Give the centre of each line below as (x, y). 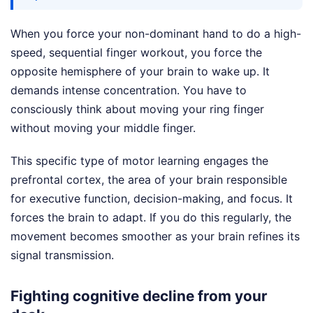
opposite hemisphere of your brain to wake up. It (140, 72)
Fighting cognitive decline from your (139, 296)
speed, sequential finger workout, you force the (136, 53)
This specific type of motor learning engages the (139, 161)
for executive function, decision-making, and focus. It (152, 199)
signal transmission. (62, 255)
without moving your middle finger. (103, 128)
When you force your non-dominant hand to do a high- (156, 34)
